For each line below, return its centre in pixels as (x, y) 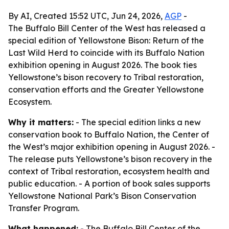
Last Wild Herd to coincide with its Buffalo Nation (106, 53)
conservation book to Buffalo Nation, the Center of (109, 134)
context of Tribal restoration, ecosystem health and (109, 171)
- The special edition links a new (137, 122)
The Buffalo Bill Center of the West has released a (107, 28)
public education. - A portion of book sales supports (109, 184)
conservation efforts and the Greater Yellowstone (106, 89)
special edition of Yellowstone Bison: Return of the (106, 40)
